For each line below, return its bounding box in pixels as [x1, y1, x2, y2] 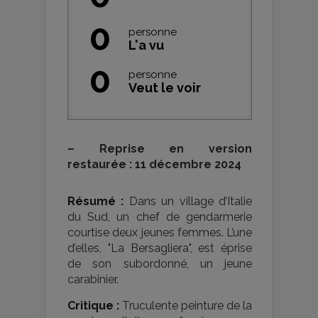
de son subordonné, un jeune [67, 257, 252, 270]
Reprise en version [75, 142, 252, 155]
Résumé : [67, 194, 124, 208]
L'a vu [128, 38, 164, 53]
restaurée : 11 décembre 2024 [67, 158, 241, 171]
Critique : [67, 299, 119, 312]
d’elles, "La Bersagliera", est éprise [67, 241, 252, 255]
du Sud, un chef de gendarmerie [67, 210, 252, 224]
